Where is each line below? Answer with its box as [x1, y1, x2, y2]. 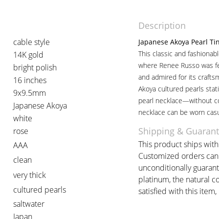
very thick [13, 169, 46, 180]
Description [138, 19, 186, 31]
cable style [13, 36, 50, 47]
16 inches [13, 74, 46, 86]
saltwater [13, 198, 44, 209]
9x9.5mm [13, 87, 46, 98]
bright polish [13, 62, 57, 73]
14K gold [13, 49, 44, 60]
